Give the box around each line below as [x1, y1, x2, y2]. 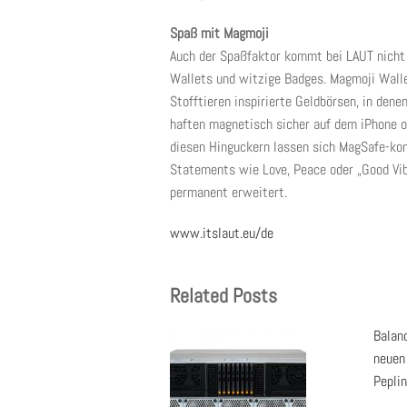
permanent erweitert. [170, 183, 287, 202]
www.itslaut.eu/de [170, 223, 273, 243]
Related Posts [170, 283, 277, 308]
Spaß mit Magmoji [170, 24, 269, 43]
